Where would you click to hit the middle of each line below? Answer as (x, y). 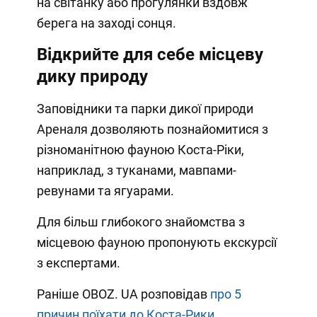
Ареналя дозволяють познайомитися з (152, 129)
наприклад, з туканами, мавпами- (136, 170)
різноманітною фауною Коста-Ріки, (140, 149)
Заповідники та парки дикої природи (145, 108)
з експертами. (78, 263)
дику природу (92, 76)
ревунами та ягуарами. (105, 190)
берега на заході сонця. (106, 23)
